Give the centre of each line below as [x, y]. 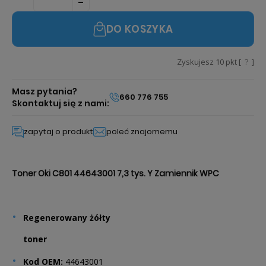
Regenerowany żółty [67, 218]
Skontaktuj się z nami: [61, 103]
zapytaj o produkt [58, 132]
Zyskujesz [196, 62]
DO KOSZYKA [140, 29]
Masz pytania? [45, 91]
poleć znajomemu [142, 132]
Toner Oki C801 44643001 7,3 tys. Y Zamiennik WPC [115, 173]
